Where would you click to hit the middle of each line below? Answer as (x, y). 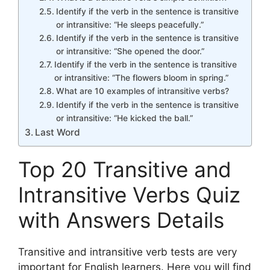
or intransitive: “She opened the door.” (130, 51)
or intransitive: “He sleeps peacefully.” (130, 24)
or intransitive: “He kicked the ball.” (124, 118)
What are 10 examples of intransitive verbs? (142, 91)
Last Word (58, 132)
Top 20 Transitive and (125, 169)
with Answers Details (121, 220)
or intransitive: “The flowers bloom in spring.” (141, 77)
